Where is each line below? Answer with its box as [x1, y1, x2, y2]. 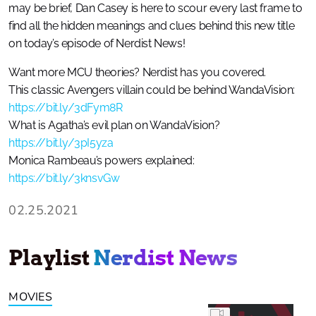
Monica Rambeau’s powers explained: [8, 154, 195, 167]
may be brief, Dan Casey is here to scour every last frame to [8, 1, 303, 15]
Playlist [8, 245, 94, 270]
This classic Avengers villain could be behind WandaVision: [8, 83, 296, 97]
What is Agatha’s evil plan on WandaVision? [8, 119, 220, 132]
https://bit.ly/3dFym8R [8, 101, 123, 114]
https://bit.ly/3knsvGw [8, 171, 120, 185]
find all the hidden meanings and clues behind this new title [8, 19, 295, 32]
